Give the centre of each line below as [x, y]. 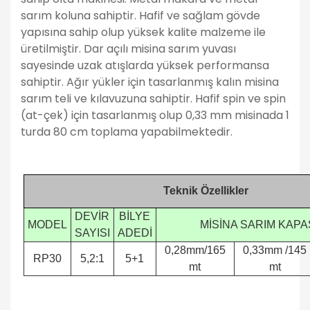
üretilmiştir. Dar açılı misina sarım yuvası [128, 49]
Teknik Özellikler [206, 191]
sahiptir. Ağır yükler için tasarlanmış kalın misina [150, 82]
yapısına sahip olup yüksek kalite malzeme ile [143, 32]
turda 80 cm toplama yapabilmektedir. [128, 132]
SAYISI [92, 233]
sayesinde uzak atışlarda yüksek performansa [145, 65]
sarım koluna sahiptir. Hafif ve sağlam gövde [140, 16]
